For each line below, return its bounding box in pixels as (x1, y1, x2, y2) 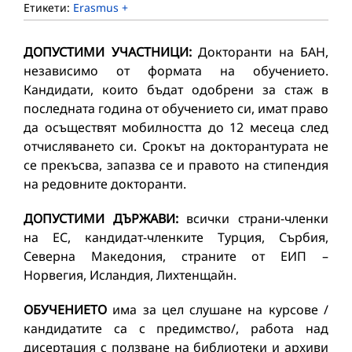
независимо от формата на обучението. (24, 62, 328, 79)
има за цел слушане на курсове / (107, 301, 328, 318)
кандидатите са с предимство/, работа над (24, 320, 328, 337)
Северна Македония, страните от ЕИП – (24, 247, 328, 265)
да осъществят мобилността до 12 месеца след (24, 119, 328, 136)
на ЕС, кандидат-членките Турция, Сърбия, (24, 229, 328, 246)
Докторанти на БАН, (191, 43, 328, 60)
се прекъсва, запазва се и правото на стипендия (24, 156, 328, 174)
